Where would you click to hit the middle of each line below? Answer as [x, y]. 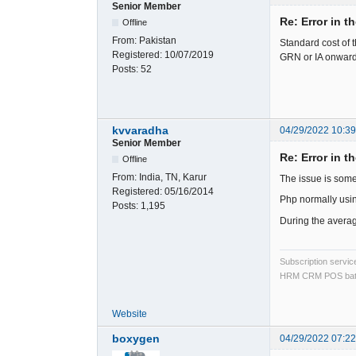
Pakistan [158, 41]
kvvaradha [140, 130]
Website [130, 314]
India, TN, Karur [173, 177]
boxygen [136, 338]
